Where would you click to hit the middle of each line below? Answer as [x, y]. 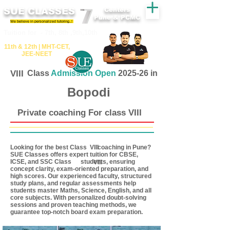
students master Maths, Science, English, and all [81, 190]
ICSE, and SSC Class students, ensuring [73, 162]
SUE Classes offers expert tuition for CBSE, [74, 155]
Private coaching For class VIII [80, 113]
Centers [117, 10]
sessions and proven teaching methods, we [73, 205]
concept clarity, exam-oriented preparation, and [79, 169]
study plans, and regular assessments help [73, 183]
